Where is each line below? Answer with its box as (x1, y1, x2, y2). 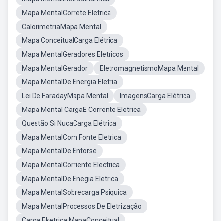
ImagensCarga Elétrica (120, 92, 190, 100)
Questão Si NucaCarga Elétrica (22, 119, 116, 127)
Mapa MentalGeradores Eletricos (22, 50, 123, 58)
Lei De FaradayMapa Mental (22, 92, 108, 100)
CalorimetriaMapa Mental (22, 23, 101, 31)
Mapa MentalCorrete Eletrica (22, 9, 111, 17)
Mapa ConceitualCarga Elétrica (22, 37, 117, 44)
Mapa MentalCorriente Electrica (22, 161, 120, 169)
